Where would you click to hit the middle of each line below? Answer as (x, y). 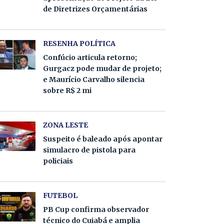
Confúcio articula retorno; (90, 57)
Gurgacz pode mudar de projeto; (102, 68)
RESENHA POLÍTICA (79, 43)
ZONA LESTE (65, 125)
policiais (58, 161)
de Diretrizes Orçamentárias (95, 9)
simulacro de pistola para (89, 150)
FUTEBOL (60, 195)
